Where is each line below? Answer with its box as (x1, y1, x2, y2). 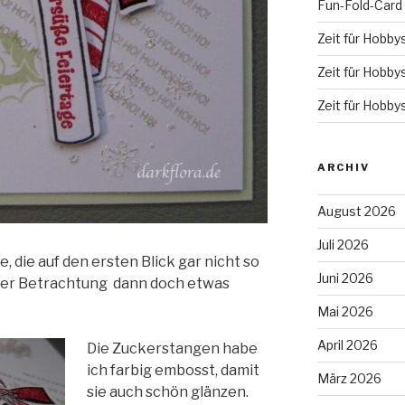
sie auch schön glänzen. (87, 383, 249, 401)
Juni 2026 (316, 269, 373, 286)
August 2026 (316, 202, 396, 219)
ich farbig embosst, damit (87, 362, 259, 380)
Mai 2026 (316, 303, 373, 319)
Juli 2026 (316, 236, 369, 252)
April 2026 (316, 336, 378, 353)
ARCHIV (316, 160, 370, 174)
